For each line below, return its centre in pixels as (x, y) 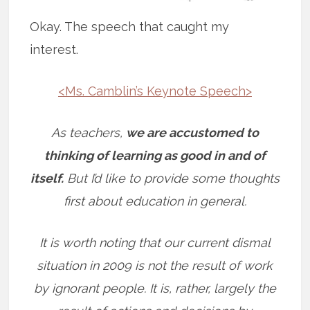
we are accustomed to (192, 133)
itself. (47, 178)
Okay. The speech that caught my (130, 27)
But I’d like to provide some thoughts (171, 178)
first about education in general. (155, 201)
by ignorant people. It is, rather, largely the (155, 288)
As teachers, (88, 133)
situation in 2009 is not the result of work (155, 265)
